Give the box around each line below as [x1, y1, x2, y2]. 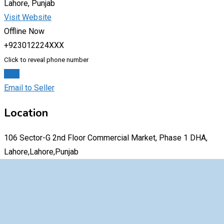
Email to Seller [4, 82, 54, 92]
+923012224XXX [4, 40, 64, 50]
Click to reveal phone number [4, 55, 88, 63]
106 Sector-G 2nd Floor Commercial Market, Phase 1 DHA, [4, 132, 207, 142]
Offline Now [4, 26, 44, 36]
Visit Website [4, 12, 51, 22]
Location [4, 105, 48, 120]
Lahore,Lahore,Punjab [4, 146, 78, 156]
